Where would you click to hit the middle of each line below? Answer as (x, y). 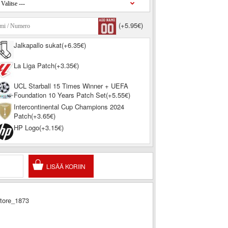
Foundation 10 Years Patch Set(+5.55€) (72, 95)
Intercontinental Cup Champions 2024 (69, 107)
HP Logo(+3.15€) (38, 127)
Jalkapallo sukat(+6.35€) (50, 45)
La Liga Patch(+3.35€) (46, 65)
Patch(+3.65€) (34, 116)
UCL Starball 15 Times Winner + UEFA (71, 86)
